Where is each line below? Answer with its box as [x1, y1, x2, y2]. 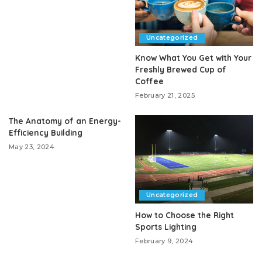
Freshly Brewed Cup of [135, 64, 226, 74]
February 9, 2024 [135, 237, 194, 246]
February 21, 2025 [135, 91, 195, 99]
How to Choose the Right [135, 210, 234, 220]
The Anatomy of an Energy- [9, 115, 121, 126]
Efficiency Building [9, 127, 82, 137]
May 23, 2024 [9, 142, 55, 151]
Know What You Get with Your [135, 52, 251, 63]
